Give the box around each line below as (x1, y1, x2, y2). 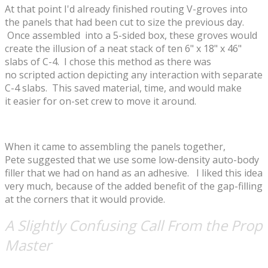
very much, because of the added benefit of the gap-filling (5, 179, 263, 193)
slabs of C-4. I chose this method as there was (5, 54, 211, 68)
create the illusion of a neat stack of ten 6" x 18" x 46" (5, 41, 242, 55)
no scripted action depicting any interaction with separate (5, 68, 263, 81)
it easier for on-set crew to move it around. (5, 94, 196, 108)
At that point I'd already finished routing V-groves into (5, 2, 248, 16)
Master (5, 234, 51, 255)
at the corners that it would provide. (5, 192, 165, 206)
